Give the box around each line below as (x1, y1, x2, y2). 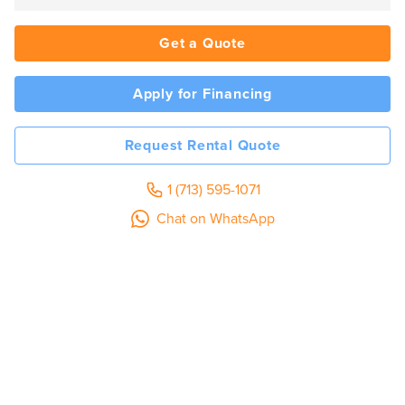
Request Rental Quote (124, 136, 281, 155)
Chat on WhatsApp (155, 209, 275, 228)
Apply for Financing (132, 84, 273, 103)
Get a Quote (159, 33, 246, 52)
